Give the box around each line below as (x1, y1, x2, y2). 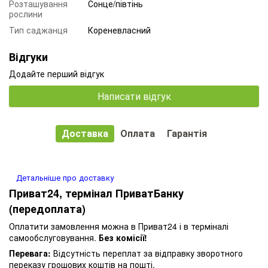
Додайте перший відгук (9, 67, 104, 80)
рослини (9, 7, 42, 20)
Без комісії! (99, 231, 147, 243)
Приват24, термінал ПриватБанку (9, 185, 184, 201)
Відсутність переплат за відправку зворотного (51, 246, 243, 259)
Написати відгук (97, 89, 171, 103)
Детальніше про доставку (16, 171, 114, 183)
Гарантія (166, 126, 207, 140)
